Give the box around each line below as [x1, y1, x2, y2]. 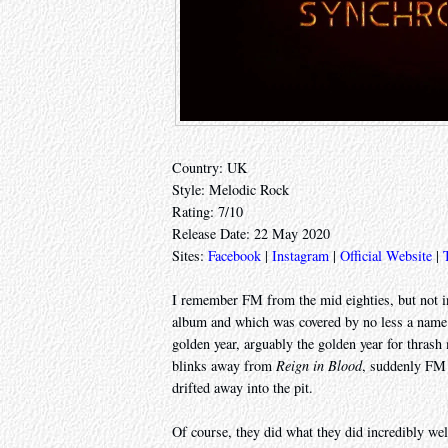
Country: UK [172, 158, 247, 178]
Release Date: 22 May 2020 [172, 224, 330, 244]
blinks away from [172, 356, 276, 376]
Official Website [340, 246, 432, 266]
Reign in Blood [276, 356, 362, 376]
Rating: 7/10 [172, 202, 243, 222]
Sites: [172, 246, 208, 266]
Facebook [208, 246, 261, 266]
